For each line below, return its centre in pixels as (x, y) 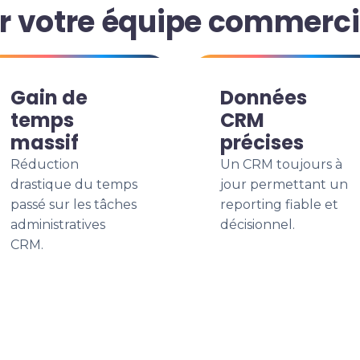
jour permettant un (284, 184)
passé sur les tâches (74, 205)
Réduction (45, 164)
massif (45, 143)
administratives (58, 225)
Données (264, 98)
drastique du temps (74, 184)
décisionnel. (258, 225)
